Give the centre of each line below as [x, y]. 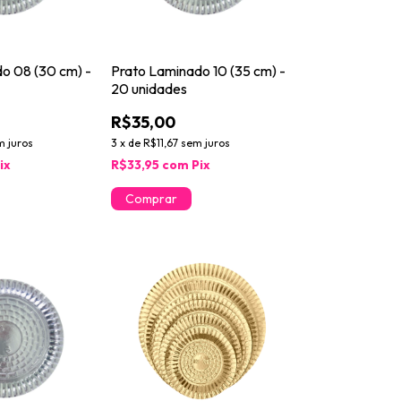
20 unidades [149, 89]
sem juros [205, 143]
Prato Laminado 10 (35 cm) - [198, 71]
